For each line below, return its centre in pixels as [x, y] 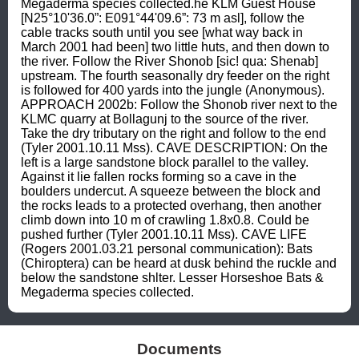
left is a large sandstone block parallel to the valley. [165, 162]
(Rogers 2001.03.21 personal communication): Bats [167, 248]
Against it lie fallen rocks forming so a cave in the [159, 176]
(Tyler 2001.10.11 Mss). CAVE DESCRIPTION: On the [174, 147]
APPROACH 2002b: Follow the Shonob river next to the [179, 104]
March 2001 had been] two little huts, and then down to [175, 46]
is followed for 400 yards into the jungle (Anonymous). [173, 90]
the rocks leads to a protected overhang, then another [171, 205]
